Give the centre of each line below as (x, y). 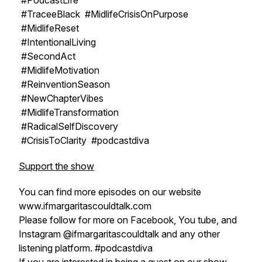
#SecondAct (47, 56)
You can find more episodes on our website (110, 192)
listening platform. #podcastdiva (86, 248)
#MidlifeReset (49, 28)
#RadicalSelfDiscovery (68, 126)
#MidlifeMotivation (59, 70)
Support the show (56, 166)
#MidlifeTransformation (69, 112)
